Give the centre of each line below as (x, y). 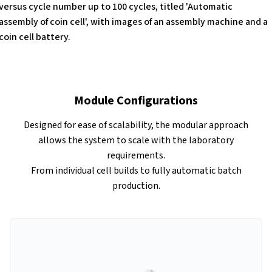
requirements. (136, 156)
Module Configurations (136, 101)
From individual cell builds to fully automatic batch (136, 171)
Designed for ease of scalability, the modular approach (136, 125)
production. (136, 186)
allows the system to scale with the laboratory (136, 141)
